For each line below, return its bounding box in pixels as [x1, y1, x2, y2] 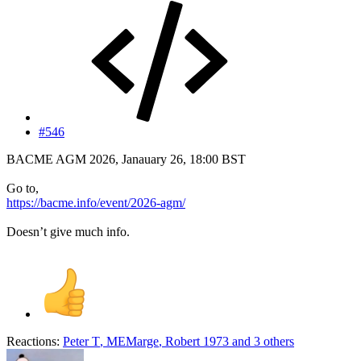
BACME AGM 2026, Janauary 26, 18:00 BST [6, 151, 246, 166]
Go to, [6, 180, 39, 195]
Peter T [63, 334, 100, 348]
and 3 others [229, 334, 294, 348]
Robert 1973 [165, 334, 229, 348]
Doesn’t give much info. [6, 224, 130, 239]
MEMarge [106, 334, 159, 348]
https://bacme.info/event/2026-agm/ [6, 195, 185, 210]
